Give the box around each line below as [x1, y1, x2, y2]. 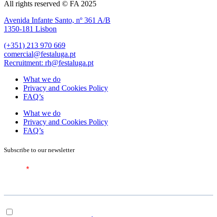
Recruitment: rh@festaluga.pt [4, 59, 93, 67]
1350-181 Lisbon [4, 25, 57, 33]
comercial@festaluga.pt [4, 50, 76, 59]
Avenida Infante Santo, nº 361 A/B [4, 16, 110, 25]
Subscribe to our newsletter [4, 146, 75, 154]
